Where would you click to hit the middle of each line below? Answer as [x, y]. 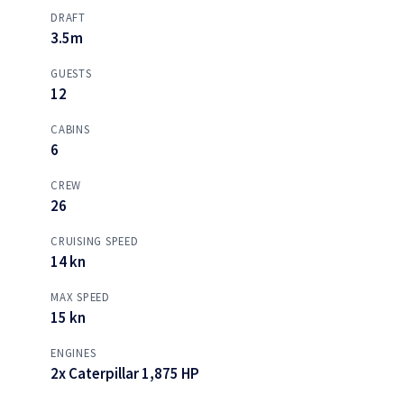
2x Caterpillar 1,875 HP [125, 373]
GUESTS [71, 73]
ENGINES [73, 353]
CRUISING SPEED [95, 241]
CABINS [70, 129]
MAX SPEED [80, 297]
